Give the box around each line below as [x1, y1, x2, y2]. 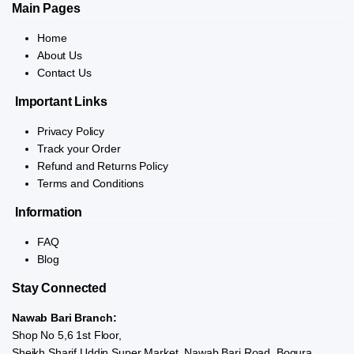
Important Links [12, 94, 107, 108]
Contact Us [37, 66, 92, 79]
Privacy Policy [37, 124, 105, 137]
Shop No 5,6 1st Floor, [12, 328, 122, 341]
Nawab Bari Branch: [12, 311, 117, 324]
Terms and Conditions [37, 176, 145, 190]
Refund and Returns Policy [37, 159, 168, 172]
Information [12, 205, 83, 219]
